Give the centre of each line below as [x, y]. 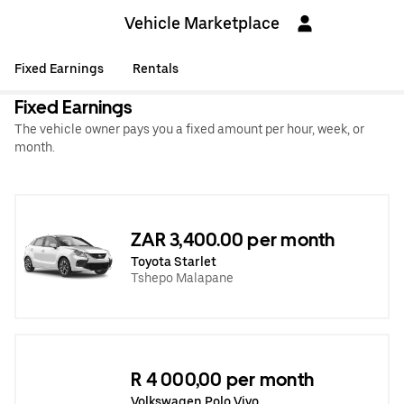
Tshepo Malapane [182, 277]
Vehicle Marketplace [202, 23]
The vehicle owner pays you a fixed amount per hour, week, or [189, 129]
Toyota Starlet [174, 261]
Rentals [156, 69]
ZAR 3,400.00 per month [233, 239]
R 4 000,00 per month [222, 379]
